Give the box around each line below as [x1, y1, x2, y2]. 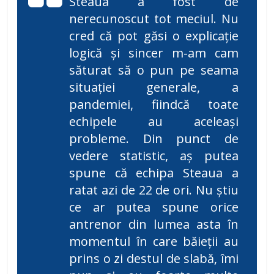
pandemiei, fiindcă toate [69, 96, 239, 113]
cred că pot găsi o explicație [69, 28, 239, 45]
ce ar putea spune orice [69, 199, 239, 216]
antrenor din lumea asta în [69, 216, 239, 233]
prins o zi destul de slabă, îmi [69, 250, 239, 267]
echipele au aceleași [69, 113, 239, 130]
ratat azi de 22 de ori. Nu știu [69, 182, 239, 199]
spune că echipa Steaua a [69, 165, 239, 182]
